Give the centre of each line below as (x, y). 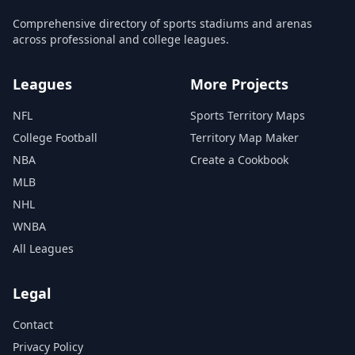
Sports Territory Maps (248, 115)
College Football (55, 137)
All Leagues (43, 248)
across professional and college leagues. (121, 39)
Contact (33, 324)
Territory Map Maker (244, 137)
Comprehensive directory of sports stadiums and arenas (162, 23)
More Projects (239, 84)
